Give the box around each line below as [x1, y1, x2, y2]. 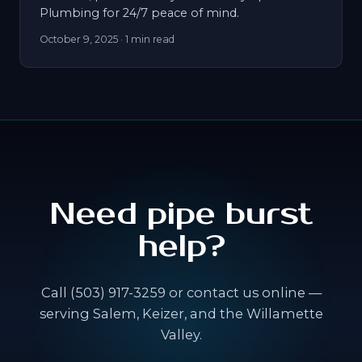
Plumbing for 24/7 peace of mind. [40, 6, 239, 21]
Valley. [160, 326, 202, 343]
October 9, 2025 [40, 33, 118, 46]
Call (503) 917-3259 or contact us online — [40, 284, 322, 301]
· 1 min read [118, 33, 175, 46]
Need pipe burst [49, 196, 313, 234]
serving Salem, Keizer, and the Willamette [39, 305, 323, 322]
